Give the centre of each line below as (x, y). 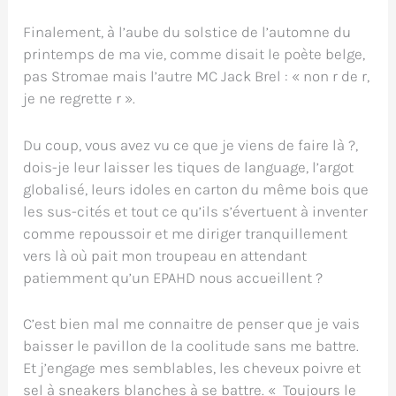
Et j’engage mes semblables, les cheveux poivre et (192, 367)
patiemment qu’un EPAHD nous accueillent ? (173, 277)
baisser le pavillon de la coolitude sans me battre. (191, 345)
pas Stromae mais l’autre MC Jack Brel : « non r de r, (197, 76)
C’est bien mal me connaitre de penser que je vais (192, 323)
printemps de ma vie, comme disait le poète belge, (194, 54)
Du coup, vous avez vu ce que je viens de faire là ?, (191, 145)
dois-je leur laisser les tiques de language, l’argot (189, 167)
